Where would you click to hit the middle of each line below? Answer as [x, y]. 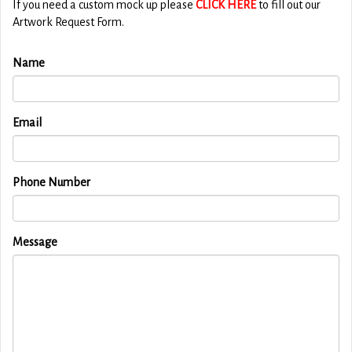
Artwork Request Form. [68, 22]
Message [35, 242]
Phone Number [51, 182]
